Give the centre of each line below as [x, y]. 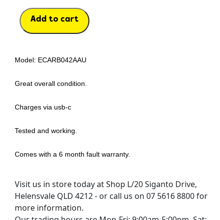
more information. [49, 207]
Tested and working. [46, 130]
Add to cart [54, 19]
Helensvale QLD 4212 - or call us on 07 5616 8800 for [111, 196]
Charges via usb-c [43, 107]
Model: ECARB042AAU [50, 60]
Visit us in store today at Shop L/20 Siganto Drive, [106, 184]
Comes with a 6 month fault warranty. [72, 154]
